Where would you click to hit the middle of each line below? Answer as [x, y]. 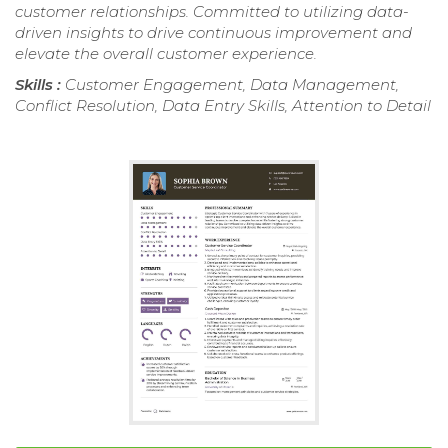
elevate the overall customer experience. [166, 53]
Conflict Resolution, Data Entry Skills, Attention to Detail [223, 105]
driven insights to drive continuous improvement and [213, 32]
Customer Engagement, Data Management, [232, 84]
